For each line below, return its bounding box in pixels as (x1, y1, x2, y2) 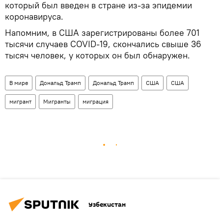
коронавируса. (5, 11, 66, 23)
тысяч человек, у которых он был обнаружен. (5, 50, 190, 61)
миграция (82, 98, 109, 106)
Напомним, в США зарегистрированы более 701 (5, 27, 199, 39)
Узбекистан (88, 199, 126, 209)
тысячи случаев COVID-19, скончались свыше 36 (5, 38, 201, 50)
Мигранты (43, 98, 71, 106)
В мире (9, 79, 28, 87)
